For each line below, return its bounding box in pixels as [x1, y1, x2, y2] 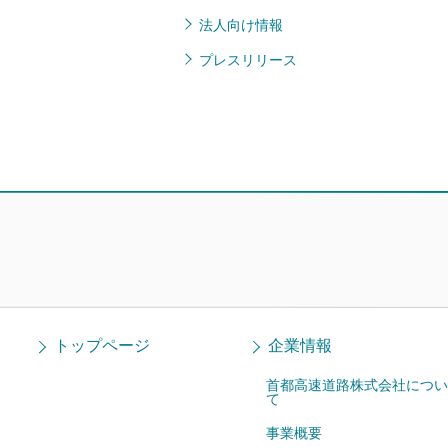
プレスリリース [198, 51, 297, 68]
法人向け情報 [198, 16, 283, 33]
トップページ [54, 336, 151, 354]
